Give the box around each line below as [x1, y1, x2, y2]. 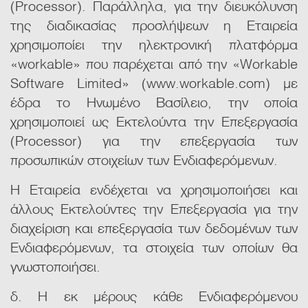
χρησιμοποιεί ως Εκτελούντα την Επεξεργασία [10, 110, 298, 131]
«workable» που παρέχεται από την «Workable [10, 52, 298, 74]
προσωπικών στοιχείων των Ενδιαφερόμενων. [10, 148, 278, 170]
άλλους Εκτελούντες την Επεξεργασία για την [10, 197, 298, 219]
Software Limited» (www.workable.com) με [10, 71, 298, 93]
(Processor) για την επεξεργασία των [10, 129, 298, 151]
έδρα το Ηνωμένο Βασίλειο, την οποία [10, 91, 298, 112]
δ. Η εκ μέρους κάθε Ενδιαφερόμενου [10, 285, 298, 306]
